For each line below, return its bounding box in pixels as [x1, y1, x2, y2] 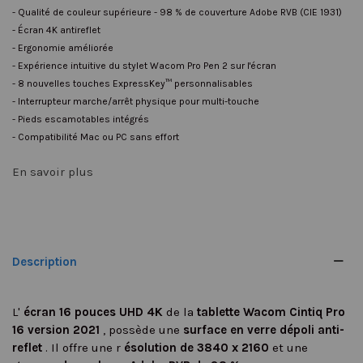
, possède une [103, 322, 183, 337]
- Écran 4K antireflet [12, 24, 100, 36]
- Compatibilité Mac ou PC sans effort [12, 131, 179, 143]
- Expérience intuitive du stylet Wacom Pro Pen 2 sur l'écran [12, 60, 276, 71]
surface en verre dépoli [183, 322, 318, 337]
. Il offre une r [45, 340, 124, 355]
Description [12, 254, 77, 269]
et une [272, 340, 308, 355]
